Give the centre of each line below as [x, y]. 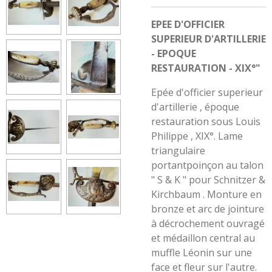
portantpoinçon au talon [207, 165]
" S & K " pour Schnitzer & [208, 180]
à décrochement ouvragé [208, 223]
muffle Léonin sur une [202, 253]
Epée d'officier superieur [207, 92]
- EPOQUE [174, 53]
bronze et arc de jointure [208, 209]
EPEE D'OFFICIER [188, 24]
